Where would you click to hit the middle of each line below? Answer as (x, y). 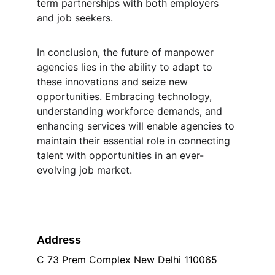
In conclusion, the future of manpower (127, 52)
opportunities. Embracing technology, (126, 96)
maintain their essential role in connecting (135, 141)
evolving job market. (84, 170)
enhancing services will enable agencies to (137, 126)
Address (59, 240)
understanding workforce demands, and (131, 111)
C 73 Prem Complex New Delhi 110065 (127, 260)
